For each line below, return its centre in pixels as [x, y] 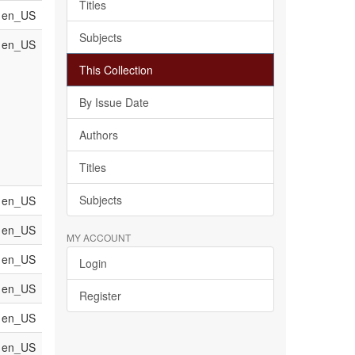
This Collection [116, 70]
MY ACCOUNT [98, 237]
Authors [98, 135]
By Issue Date [114, 102]
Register [100, 296]
